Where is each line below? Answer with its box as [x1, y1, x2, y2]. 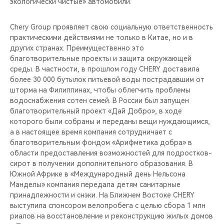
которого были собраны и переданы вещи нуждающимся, [10, 117, 210, 125]
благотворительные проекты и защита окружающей [10, 54, 191, 62]
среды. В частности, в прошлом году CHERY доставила [10, 64, 199, 73]
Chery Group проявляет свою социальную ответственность [10, 22, 213, 31]
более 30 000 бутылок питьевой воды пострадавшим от [10, 75, 204, 83]
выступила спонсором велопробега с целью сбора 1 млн [10, 201, 205, 209]
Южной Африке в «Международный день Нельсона [10, 169, 185, 178]
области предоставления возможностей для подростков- [10, 148, 212, 157]
